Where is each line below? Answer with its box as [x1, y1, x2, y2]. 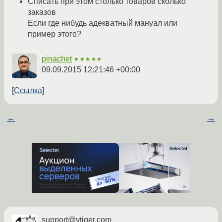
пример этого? [28, 30, 81, 39]
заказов [28, 8, 56, 17]
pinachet [42, 55, 72, 63]
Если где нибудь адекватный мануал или [28, 19, 177, 28]
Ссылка [14, 86, 42, 95]
